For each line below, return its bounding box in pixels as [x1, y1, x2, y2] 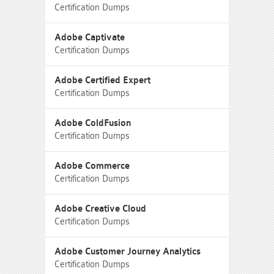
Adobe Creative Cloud [54, 204, 146, 214]
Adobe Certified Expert [54, 75, 150, 86]
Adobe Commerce [54, 161, 130, 171]
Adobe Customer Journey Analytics [54, 246, 201, 257]
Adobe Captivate [54, 32, 125, 43]
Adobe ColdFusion [54, 118, 131, 128]
